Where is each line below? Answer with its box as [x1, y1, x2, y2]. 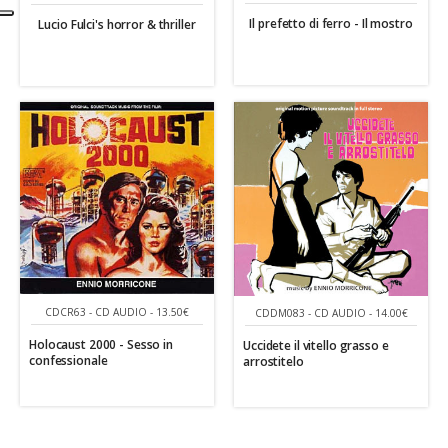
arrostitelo [243, 353, 304, 371]
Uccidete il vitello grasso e [243, 337, 389, 355]
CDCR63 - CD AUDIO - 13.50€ [45, 304, 189, 319]
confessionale [29, 351, 108, 369]
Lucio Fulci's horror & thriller [38, 15, 196, 33]
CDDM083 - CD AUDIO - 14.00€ [254, 306, 408, 321]
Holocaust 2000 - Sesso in [29, 335, 173, 353]
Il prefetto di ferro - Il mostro [249, 15, 413, 32]
